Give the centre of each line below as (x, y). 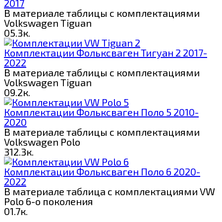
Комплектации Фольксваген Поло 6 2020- (102, 171)
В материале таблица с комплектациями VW (110, 191)
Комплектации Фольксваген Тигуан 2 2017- (106, 52)
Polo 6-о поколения (49, 201)
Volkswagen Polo (42, 141)
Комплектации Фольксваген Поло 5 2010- (101, 112)
